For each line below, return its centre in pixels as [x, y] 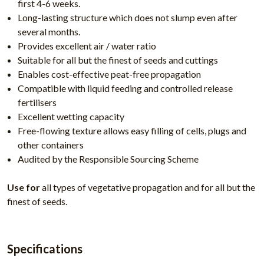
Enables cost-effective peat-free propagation [110, 74]
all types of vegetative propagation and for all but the [148, 187]
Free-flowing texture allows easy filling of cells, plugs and [132, 131]
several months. [49, 32]
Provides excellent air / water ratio [87, 46]
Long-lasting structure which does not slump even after [128, 18]
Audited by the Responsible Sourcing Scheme [108, 159]
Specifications [45, 249]
